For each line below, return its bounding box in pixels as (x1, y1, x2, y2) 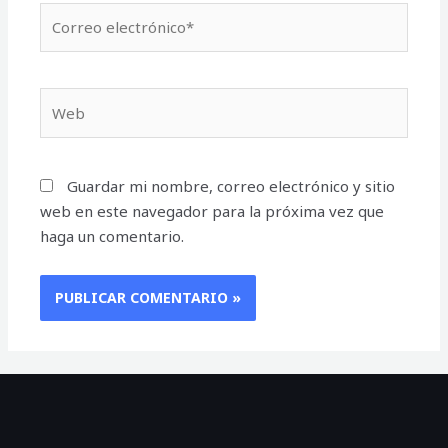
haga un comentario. (40, 226, 185, 247)
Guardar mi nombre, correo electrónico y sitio (67, 176, 396, 197)
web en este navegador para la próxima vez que (40, 201, 385, 222)
